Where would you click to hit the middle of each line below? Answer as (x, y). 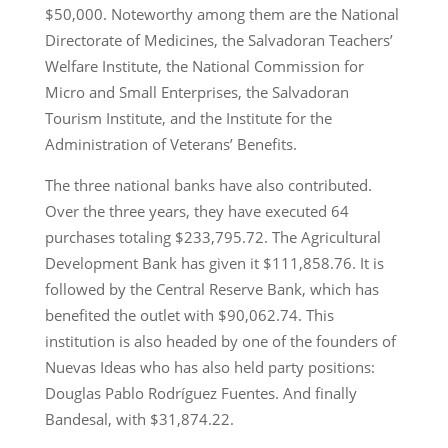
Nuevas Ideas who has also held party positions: (209, 366)
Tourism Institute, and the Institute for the (188, 117)
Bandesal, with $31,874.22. (139, 418)
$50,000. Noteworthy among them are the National (221, 13)
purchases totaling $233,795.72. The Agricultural (212, 236)
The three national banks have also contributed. (208, 184)
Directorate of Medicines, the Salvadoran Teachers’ (218, 39)
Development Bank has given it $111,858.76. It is (214, 262)
